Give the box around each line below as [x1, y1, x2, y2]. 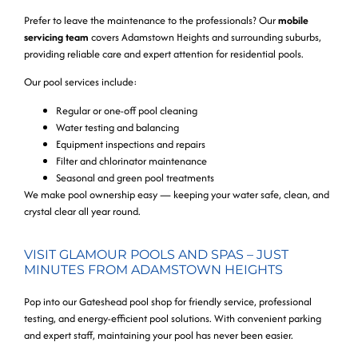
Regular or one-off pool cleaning [56, 102, 197, 118]
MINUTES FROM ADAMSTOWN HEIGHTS [24, 262, 283, 278]
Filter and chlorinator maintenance [56, 153, 207, 169]
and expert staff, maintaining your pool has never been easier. [24, 328, 293, 344]
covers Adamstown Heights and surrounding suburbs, [89, 30, 321, 46]
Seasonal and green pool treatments [56, 169, 214, 185]
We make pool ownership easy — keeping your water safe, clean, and [24, 186, 329, 202]
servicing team [24, 30, 89, 46]
